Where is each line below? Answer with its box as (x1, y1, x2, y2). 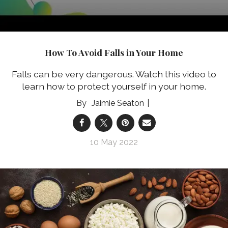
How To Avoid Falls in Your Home (45, 46, 183, 59)
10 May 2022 (90, 137, 138, 147)
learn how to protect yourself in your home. (22, 80, 206, 92)
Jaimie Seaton (91, 98, 144, 108)
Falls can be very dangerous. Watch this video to (12, 68, 216, 79)
